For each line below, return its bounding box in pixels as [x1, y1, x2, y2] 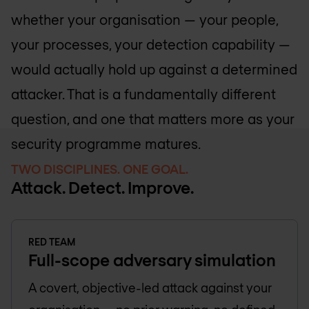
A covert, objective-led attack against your [28, 280, 272, 295]
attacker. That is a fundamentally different [11, 86, 276, 102]
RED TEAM [28, 236, 75, 248]
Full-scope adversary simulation [28, 250, 276, 270]
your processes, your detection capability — [11, 36, 290, 52]
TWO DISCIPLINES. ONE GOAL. [11, 161, 188, 177]
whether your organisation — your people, [11, 11, 278, 28]
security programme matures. [11, 135, 201, 152]
